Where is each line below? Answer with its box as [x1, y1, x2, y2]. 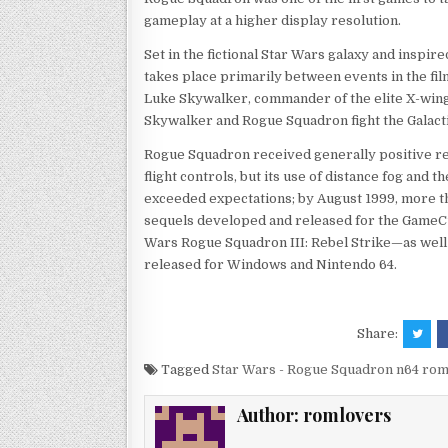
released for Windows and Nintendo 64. [144, 256, 397, 272]
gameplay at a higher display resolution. [144, 12, 401, 28]
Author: [237, 402, 304, 427]
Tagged [158, 361, 212, 377]
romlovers [303, 402, 392, 427]
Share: [357, 325, 402, 341]
